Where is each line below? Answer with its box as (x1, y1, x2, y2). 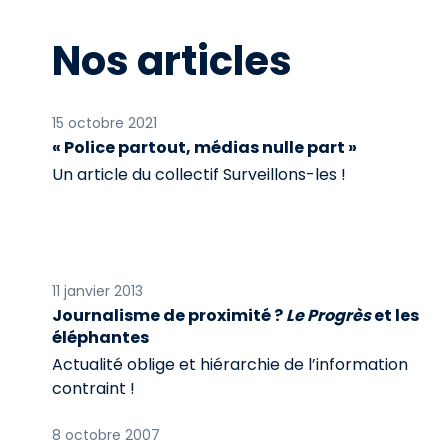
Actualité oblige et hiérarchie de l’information (52, 353, 408, 376)
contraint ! (52, 377, 135, 400)
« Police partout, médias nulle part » (52, 136, 357, 159)
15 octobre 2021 (52, 113, 157, 133)
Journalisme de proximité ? (52, 304, 286, 327)
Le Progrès (286, 304, 371, 327)
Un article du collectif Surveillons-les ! (52, 163, 346, 186)
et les (371, 304, 419, 327)
